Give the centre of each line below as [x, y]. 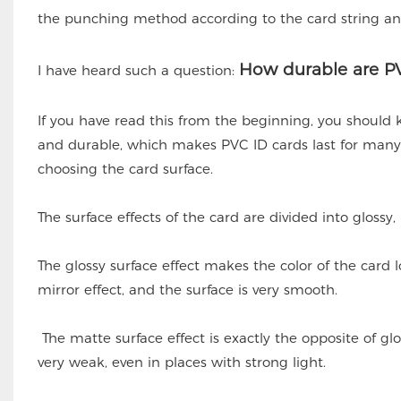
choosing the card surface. [125, 168]
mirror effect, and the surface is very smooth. [187, 289]
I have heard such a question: [138, 70]
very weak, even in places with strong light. [181, 362]
